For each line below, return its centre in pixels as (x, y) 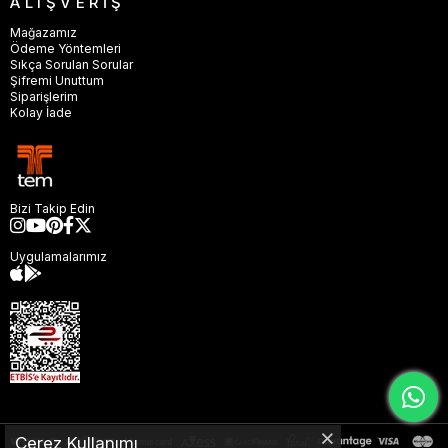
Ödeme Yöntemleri (65, 48)
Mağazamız (43, 32)
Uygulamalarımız (58, 256)
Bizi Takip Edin (52, 208)
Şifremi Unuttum (57, 80)
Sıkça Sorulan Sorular (71, 64)
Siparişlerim (44, 96)
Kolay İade (41, 112)
